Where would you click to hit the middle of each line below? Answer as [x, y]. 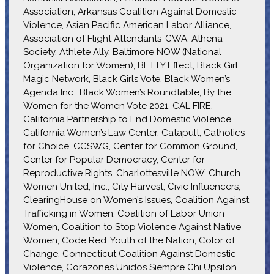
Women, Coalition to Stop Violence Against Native [132, 227]
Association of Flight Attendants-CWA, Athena [123, 38]
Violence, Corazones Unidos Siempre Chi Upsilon [130, 267]
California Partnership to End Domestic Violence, [128, 119]
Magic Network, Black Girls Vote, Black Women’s [126, 79]
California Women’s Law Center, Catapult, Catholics [134, 132]
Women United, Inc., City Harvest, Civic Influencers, [131, 186]
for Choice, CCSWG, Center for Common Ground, [130, 146]
